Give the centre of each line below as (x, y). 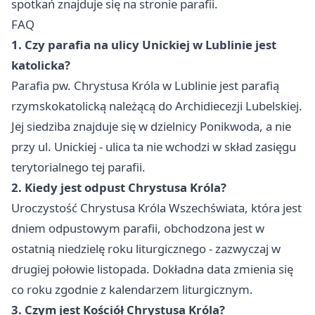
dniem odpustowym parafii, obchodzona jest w (138, 229)
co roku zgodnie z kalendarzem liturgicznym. (132, 290)
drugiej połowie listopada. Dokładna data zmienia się (152, 269)
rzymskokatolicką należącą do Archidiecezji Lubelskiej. (157, 106)
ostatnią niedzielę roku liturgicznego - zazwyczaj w (146, 249)
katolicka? (41, 65)
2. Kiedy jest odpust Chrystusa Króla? (119, 188)
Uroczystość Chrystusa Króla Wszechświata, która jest (156, 208)
